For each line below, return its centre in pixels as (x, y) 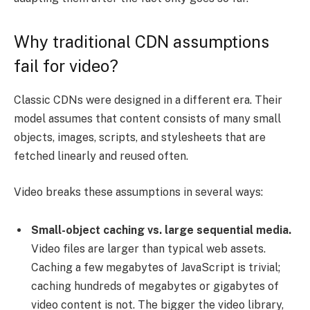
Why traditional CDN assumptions (142, 42)
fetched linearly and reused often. (101, 156)
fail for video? (66, 66)
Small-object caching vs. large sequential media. (161, 230)
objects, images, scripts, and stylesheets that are (140, 138)
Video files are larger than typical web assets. (148, 249)
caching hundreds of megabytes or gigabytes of (155, 286)
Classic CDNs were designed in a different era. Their (148, 100)
